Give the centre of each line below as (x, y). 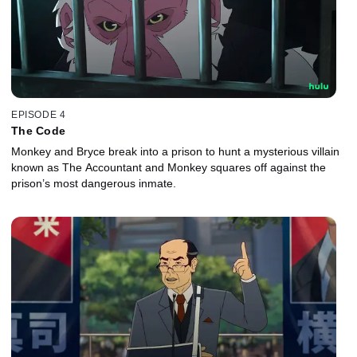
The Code (38, 131)
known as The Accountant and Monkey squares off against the (169, 168)
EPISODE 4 (39, 115)
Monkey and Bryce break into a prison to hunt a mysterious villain (175, 152)
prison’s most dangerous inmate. (94, 184)
